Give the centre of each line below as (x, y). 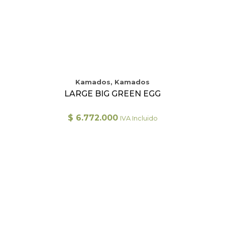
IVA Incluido (139, 118)
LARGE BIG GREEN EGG (113, 94)
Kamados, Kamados (113, 82)
